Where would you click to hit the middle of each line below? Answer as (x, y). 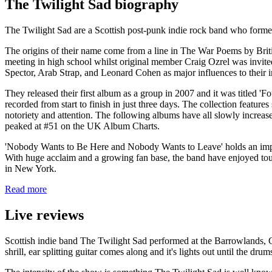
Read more (26, 189)
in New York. (31, 168)
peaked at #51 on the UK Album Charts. (82, 126)
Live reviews (44, 215)
